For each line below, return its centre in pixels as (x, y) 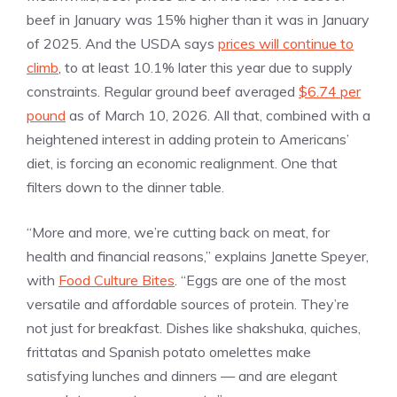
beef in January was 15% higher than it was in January (198, 20)
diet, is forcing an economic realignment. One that (182, 163)
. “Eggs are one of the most (261, 280)
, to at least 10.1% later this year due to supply (206, 68)
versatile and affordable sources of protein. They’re (188, 304)
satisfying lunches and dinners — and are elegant (182, 376)
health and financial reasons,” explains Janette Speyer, (198, 257)
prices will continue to (286, 44)
